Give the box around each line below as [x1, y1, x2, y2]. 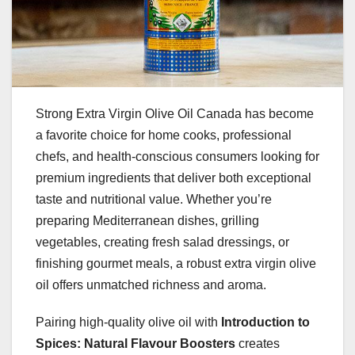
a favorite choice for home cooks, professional [36, 128, 292, 142]
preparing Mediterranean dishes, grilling [36, 213, 259, 227]
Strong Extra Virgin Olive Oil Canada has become [36, 106, 314, 120]
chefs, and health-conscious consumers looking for [36, 149, 319, 163]
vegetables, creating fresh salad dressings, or [36, 235, 289, 249]
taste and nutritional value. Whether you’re [36, 192, 272, 206]
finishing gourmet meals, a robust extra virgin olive [36, 256, 316, 270]
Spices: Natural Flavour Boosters [36, 336, 235, 350]
